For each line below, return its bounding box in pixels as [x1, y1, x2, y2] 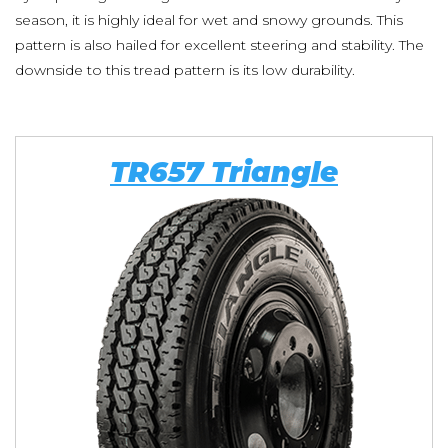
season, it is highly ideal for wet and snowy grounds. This [15, 11, 403, 29]
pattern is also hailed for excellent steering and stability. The [15, 36, 424, 54]
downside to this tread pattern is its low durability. [15, 61, 355, 79]
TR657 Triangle [110, 155, 338, 189]
